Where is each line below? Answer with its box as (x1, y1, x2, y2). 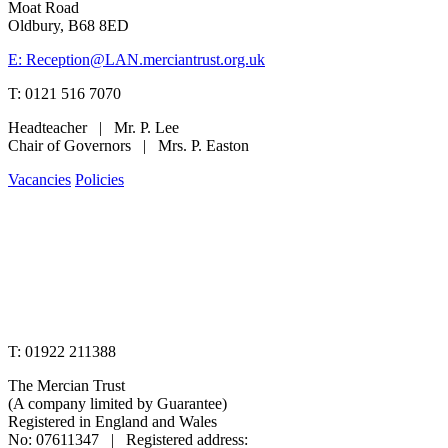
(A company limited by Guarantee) (8, 394, 227, 412)
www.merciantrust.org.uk (8, 308, 169, 326)
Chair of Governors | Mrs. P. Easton (8, 136, 249, 154)
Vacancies (8, 170, 71, 188)
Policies (75, 170, 124, 188)
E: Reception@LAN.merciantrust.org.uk (8, 50, 265, 68)
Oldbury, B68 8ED (8, 16, 129, 34)
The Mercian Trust (8, 376, 125, 394)
